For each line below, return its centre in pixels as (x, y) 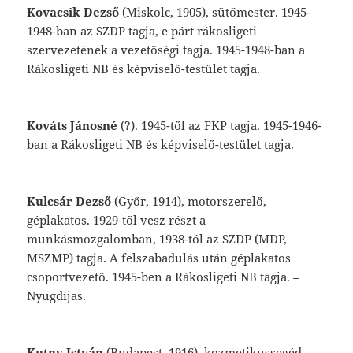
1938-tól (183, 239)
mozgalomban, (116, 239)
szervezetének (69, 50)
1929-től (117, 220)
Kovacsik (56, 12)
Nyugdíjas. (57, 296)
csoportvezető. (70, 277)
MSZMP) (52, 258)
